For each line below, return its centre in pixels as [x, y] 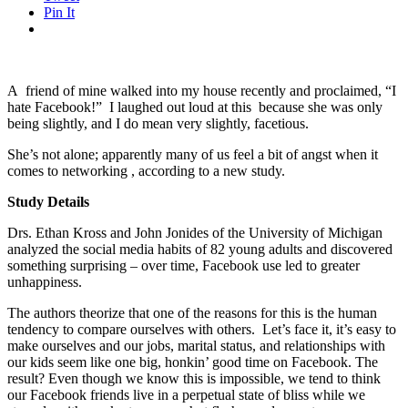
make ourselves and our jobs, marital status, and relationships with [196, 345]
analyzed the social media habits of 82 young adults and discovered [200, 249]
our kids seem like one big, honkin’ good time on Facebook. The [193, 362]
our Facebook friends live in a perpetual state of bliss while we [186, 394]
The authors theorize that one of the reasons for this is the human [192, 312]
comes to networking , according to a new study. [146, 170]
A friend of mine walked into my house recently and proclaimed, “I [202, 90]
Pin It [59, 12]
